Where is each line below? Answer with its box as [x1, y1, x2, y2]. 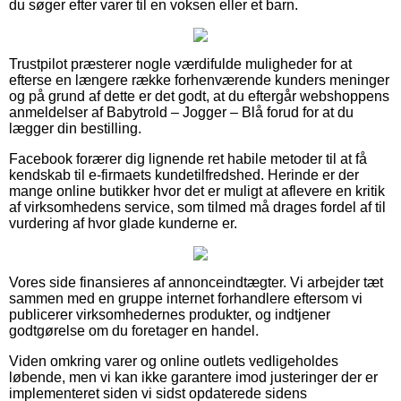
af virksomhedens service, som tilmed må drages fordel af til [9, 199, 386, 215]
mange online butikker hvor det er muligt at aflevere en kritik [9, 183, 385, 199]
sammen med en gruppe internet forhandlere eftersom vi [9, 290, 363, 306]
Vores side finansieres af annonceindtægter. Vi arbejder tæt [9, 274, 383, 290]
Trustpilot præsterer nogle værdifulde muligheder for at [9, 55, 352, 72]
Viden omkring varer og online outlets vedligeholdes [9, 353, 338, 369]
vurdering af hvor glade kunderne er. [9, 215, 237, 231]
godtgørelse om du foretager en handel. [9, 322, 259, 338]
